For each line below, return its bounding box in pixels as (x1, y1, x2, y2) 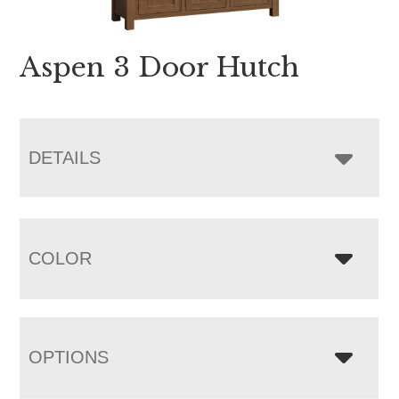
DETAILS (28, 148, 102, 168)
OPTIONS (28, 347, 110, 368)
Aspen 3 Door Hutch (20, 51, 300, 85)
